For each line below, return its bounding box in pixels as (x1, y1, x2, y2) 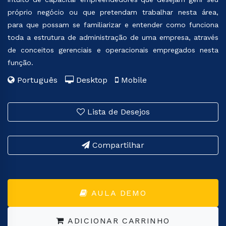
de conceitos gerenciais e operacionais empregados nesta (8, 46, 218, 54)
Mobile (119, 75, 147, 85)
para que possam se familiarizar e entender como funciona (8, 21, 218, 29)
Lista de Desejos (84, 107, 150, 117)
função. (8, 59, 33, 67)
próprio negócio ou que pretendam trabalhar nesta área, (8, 8, 218, 16)
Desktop (74, 75, 115, 85)
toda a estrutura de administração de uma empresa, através (8, 33, 218, 41)
